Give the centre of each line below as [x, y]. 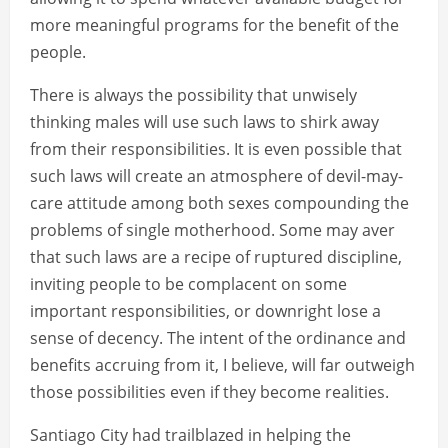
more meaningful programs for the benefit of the [214, 25]
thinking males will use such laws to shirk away [204, 122]
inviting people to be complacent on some [188, 284]
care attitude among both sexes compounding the [219, 203]
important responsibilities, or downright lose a [205, 311]
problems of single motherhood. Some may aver [212, 230]
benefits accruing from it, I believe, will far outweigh [222, 365]
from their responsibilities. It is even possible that [216, 149]
